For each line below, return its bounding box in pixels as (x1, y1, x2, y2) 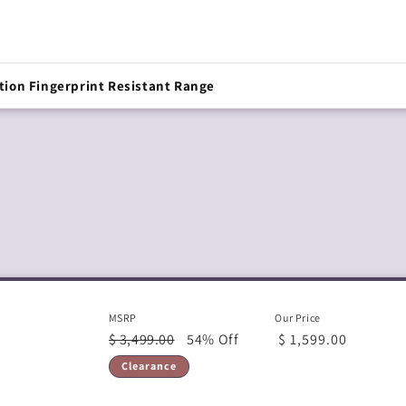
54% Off (187, 330, 239, 349)
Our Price (275, 311, 321, 324)
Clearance (121, 359, 177, 372)
